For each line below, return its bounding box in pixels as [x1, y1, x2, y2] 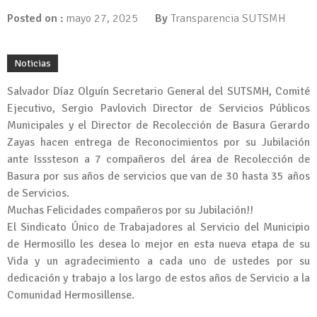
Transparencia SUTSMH [171, 11, 286, 26]
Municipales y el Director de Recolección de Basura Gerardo [7, 118, 310, 133]
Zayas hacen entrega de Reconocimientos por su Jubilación [7, 135, 310, 150]
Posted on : [7, 11, 66, 26]
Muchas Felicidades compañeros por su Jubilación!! [7, 203, 253, 218]
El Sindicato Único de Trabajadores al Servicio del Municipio [7, 220, 310, 235]
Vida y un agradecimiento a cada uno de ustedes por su [7, 254, 310, 269]
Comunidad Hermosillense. [7, 288, 134, 303]
